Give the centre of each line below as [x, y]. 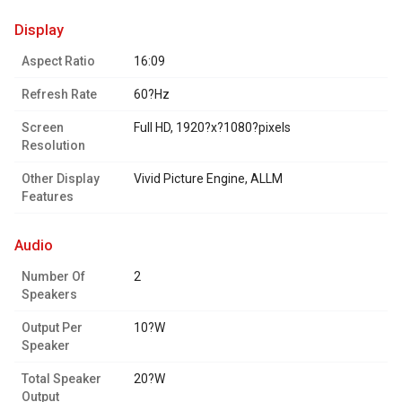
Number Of [53, 277]
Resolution [53, 146]
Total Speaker [61, 379]
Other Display [61, 179]
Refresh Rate [59, 95]
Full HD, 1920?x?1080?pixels [212, 128]
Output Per [52, 328]
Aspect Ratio [58, 61]
